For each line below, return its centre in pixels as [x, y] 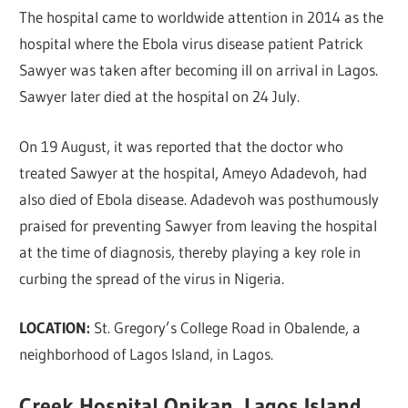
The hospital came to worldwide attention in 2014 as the [202, 17]
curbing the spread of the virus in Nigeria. [152, 278]
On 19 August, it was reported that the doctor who [182, 146]
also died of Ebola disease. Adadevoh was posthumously [199, 199]
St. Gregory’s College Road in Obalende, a [228, 328]
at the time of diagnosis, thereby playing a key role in [190, 251]
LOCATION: [57, 328]
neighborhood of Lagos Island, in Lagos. [147, 354]
